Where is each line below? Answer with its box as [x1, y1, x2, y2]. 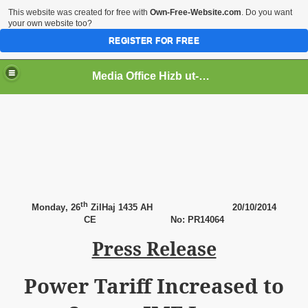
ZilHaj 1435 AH [88, 202, 153, 213]
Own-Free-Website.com [150, 8, 241, 17]
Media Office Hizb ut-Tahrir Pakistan [199, 69, 210, 82]
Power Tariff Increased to [24, 272, 284, 300]
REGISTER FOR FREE [108, 36, 200, 45]
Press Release [91, 236, 217, 262]
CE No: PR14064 [84, 214, 224, 225]
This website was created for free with [8, 8, 150, 17]
